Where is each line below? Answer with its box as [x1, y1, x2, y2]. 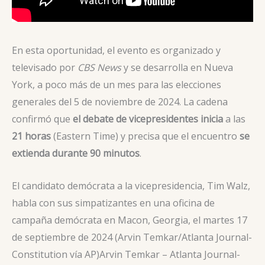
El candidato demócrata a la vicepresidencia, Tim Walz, [12, 179, 250, 192]
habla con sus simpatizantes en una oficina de [12, 196, 215, 209]
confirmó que [12, 112, 73, 126]
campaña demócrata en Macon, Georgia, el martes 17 [12, 213, 247, 227]
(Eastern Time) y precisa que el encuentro [53, 130, 240, 143]
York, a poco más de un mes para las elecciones [12, 78, 221, 92]
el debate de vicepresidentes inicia [73, 112, 223, 126]
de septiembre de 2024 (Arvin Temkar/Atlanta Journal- [12, 230, 252, 244]
